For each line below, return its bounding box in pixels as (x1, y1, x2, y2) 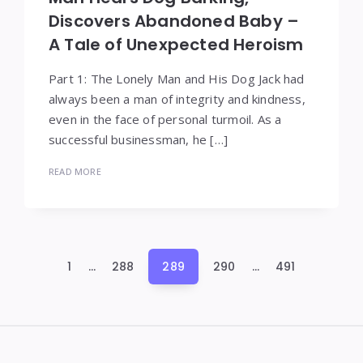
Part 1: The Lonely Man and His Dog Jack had (49, 70, 305, 87)
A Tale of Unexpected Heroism (49, 32, 304, 56)
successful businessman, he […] (49, 130, 228, 147)
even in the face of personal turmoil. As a (49, 110, 282, 127)
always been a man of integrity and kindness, (49, 90, 305, 107)
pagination (15, 273, 129, 302)
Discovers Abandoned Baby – (49, 9, 300, 32)
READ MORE (49, 164, 101, 177)
